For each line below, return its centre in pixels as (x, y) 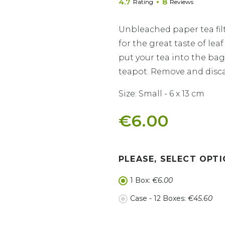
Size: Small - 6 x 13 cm (161, 94)
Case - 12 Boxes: (159, 198)
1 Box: (141, 180)
